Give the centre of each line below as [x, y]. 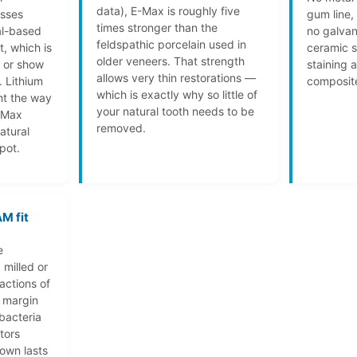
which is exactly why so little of [177, 94]
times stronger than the [157, 27]
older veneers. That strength [170, 61]
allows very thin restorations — [176, 78]
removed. [121, 128]
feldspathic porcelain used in [171, 44]
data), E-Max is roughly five [168, 11]
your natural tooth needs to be [175, 111]
